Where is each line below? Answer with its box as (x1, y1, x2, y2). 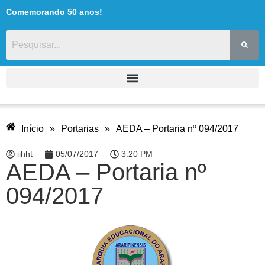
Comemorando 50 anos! (6, 7, 102, 17)
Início (21, 123, 44, 134)
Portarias (61, 123, 99, 134)
